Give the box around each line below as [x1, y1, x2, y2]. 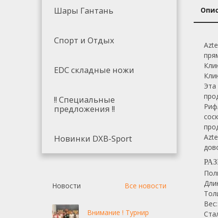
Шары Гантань [54, 4, 113, 16]
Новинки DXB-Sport [54, 132, 132, 144]
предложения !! [54, 103, 115, 114]
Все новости [125, 181, 167, 190]
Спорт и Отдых [54, 34, 114, 46]
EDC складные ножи [54, 64, 134, 75]
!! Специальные [54, 93, 115, 105]
